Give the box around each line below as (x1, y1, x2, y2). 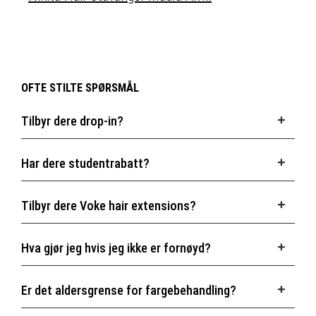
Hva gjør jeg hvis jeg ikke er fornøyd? (21, 241, 211, 256)
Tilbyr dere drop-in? (21, 114, 123, 129)
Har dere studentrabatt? (21, 156, 150, 171)
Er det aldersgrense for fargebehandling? (21, 283, 236, 298)
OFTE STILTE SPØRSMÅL (21, 81, 139, 95)
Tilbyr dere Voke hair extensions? (21, 198, 196, 214)
